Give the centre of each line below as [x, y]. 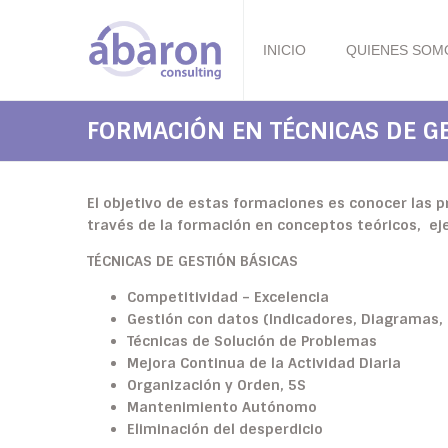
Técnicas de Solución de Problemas [252, 341]
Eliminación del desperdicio [225, 429]
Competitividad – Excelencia [228, 297]
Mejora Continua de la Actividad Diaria [264, 363]
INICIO [285, 50]
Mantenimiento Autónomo [222, 407]
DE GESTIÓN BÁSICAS [225, 261]
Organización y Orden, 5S [216, 385]
